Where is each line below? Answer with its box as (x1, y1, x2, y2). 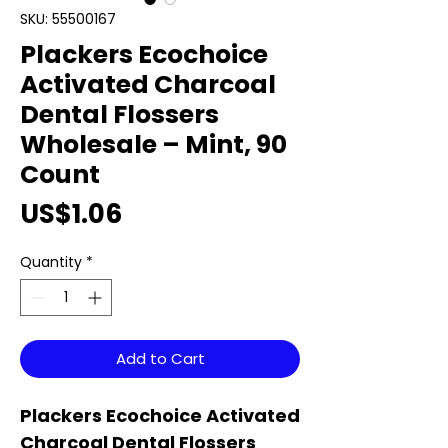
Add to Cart (115, 348, 205, 370)
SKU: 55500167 (20, 9, 116, 30)
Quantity (20, 252, 82, 273)
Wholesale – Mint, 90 (20, 127, 287, 163)
